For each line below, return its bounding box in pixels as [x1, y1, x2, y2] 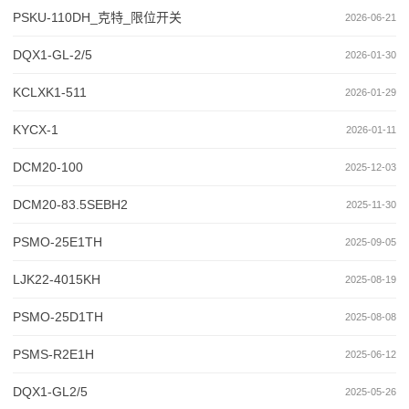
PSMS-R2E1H [13, 347, 94, 362]
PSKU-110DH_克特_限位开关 [13, 10, 182, 26]
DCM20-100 [13, 160, 83, 175]
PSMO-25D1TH [13, 309, 103, 325]
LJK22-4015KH [13, 272, 100, 288]
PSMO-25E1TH [13, 235, 102, 250]
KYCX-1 [13, 122, 58, 138]
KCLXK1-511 [13, 85, 87, 100]
